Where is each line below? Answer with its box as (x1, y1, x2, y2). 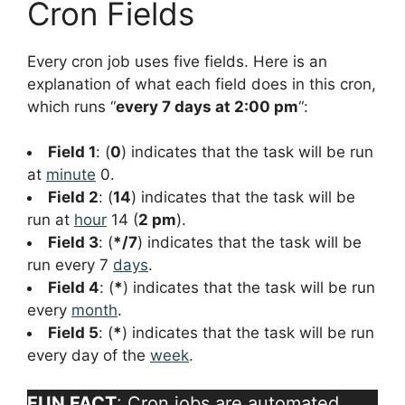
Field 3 (48, 233, 99, 252)
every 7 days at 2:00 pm (116, 97, 298, 116)
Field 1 (48, 143, 96, 162)
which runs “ (27, 97, 116, 116)
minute (46, 165, 96, 184)
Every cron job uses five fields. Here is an (27, 52, 327, 71)
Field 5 (48, 324, 99, 343)
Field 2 (48, 188, 99, 207)
